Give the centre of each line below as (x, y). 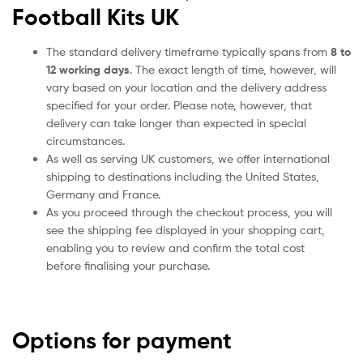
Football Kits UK (96, 17)
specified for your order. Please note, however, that (179, 105)
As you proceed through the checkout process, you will (189, 212)
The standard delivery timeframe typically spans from (188, 52)
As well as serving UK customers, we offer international (188, 159)
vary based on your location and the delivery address (186, 88)
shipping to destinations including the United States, (183, 177)
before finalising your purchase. (128, 266)
